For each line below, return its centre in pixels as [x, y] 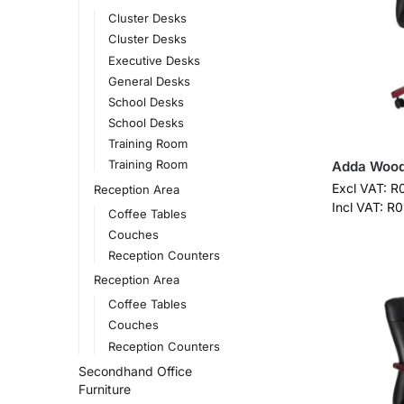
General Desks [150, 81]
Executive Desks [155, 60]
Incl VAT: [359, 207]
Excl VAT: [361, 188]
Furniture [105, 390]
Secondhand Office [135, 372]
